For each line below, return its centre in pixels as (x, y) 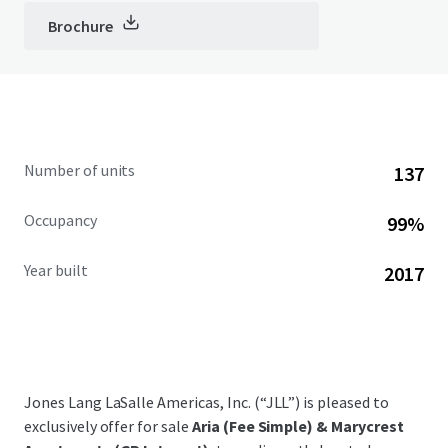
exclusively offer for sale (108, 426)
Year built (56, 270)
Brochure (80, 26)
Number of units (80, 170)
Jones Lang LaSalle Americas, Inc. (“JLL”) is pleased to (206, 402)
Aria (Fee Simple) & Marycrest (297, 426)
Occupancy (60, 220)
